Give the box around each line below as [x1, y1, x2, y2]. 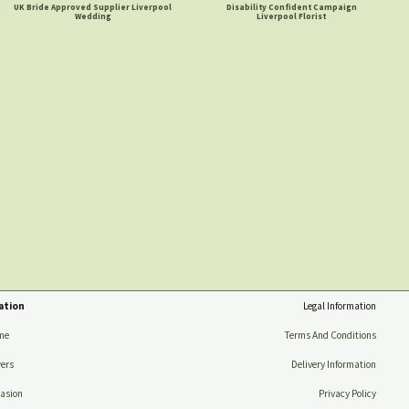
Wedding [74, 11, 111, 22]
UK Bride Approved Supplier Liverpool [14, 2, 173, 13]
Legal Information [302, 299, 376, 313]
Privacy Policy [318, 387, 376, 401]
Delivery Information [290, 358, 376, 372]
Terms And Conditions [284, 329, 376, 342]
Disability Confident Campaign [225, 2, 357, 13]
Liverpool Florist [257, 11, 327, 22]
